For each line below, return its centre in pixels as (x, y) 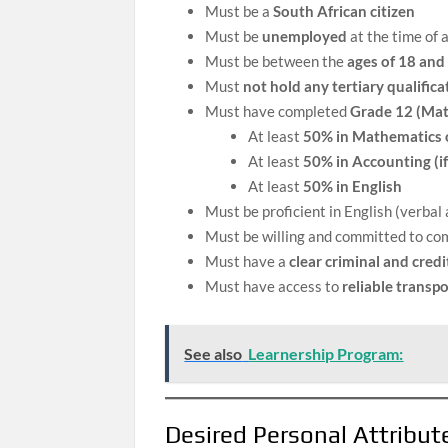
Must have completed (278, 110)
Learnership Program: (326, 353)
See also (213, 353)
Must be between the (276, 60)
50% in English (352, 185)
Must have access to (274, 285)
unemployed (305, 35)
